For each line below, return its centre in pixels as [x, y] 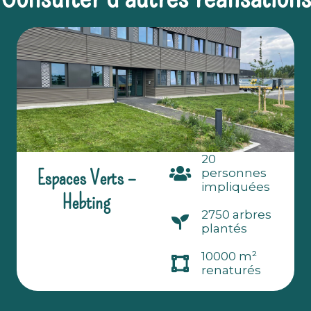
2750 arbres [237, 215]
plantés [225, 229]
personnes [234, 173]
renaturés [232, 270]
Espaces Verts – [86, 178]
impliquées [236, 187]
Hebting [86, 202]
